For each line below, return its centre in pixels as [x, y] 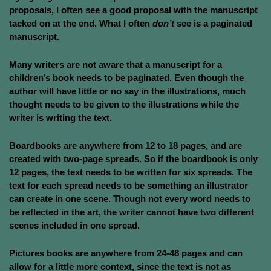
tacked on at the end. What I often [81, 23]
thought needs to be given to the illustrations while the [124, 104]
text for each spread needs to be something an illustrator [129, 185]
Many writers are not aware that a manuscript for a [116, 64]
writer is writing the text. [60, 118]
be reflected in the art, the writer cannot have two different [132, 212]
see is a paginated [213, 23]
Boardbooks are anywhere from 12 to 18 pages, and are [126, 145]
